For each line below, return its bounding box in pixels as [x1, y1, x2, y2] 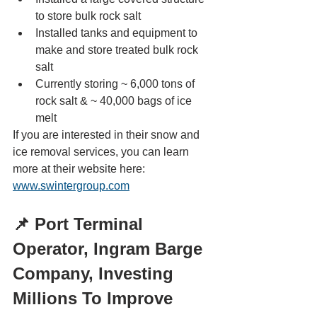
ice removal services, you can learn [13, 146, 192, 158]
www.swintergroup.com [13, 180, 129, 192]
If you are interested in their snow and [13, 129, 202, 142]
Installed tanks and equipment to [35, 27, 200, 40]
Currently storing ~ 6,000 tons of [35, 78, 197, 91]
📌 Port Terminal [13, 214, 148, 234]
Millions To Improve [13, 289, 178, 309]
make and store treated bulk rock [35, 44, 201, 57]
